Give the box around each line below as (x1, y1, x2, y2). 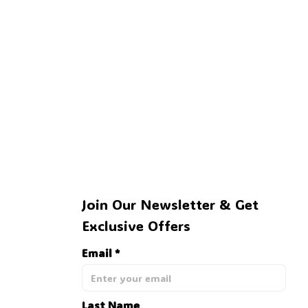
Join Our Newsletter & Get (81, 195, 258, 214)
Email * (81, 245, 120, 261)
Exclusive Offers (81, 217, 190, 235)
